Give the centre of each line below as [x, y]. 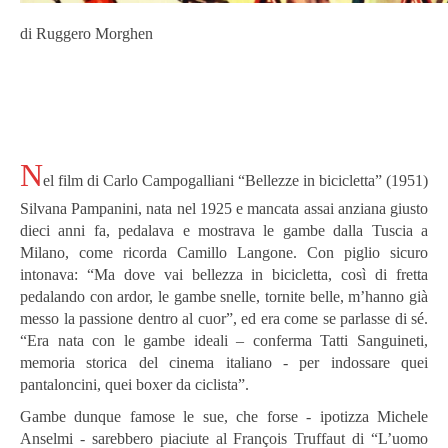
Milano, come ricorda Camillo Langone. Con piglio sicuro [224, 253]
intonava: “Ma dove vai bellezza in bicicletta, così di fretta [224, 275]
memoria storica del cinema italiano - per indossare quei [224, 363]
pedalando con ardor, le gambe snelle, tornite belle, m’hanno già [224, 297]
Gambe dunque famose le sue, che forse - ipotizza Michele [224, 417]
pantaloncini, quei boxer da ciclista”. [136, 385]
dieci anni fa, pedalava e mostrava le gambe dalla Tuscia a [224, 231]
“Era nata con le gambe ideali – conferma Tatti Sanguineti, [224, 341]
